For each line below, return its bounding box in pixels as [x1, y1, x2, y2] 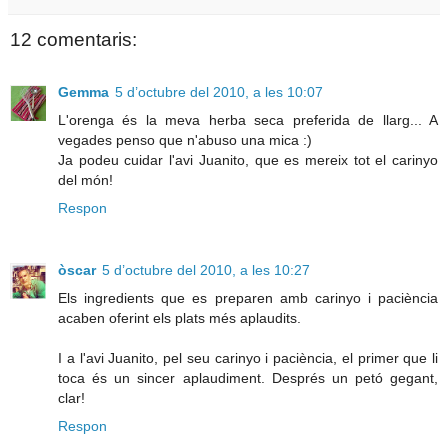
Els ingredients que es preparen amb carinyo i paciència [58, 289, 438, 306]
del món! [58, 171, 113, 188]
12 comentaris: [10, 29, 137, 51]
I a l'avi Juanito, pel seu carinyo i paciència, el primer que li [58, 349, 438, 366]
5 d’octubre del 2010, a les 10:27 [102, 261, 310, 278]
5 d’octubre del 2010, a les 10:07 [115, 83, 323, 100]
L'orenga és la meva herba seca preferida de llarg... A [58, 111, 438, 128]
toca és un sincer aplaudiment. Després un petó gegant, [58, 369, 438, 386]
